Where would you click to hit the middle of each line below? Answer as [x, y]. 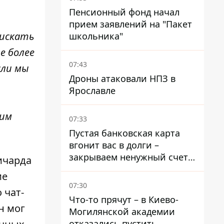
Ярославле [92, 90]
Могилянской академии [122, 211]
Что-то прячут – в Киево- [124, 199]
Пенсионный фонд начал [124, 12]
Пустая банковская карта [124, 133]
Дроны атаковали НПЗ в [122, 78]
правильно [93, 169]
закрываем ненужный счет [128, 157]
